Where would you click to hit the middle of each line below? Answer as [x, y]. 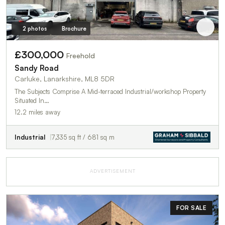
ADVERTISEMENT [113, 171]
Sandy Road [37, 68]
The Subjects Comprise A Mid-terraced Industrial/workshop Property [110, 92]
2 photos [34, 29]
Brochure [74, 29]
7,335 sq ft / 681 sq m [83, 137]
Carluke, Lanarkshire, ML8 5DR [65, 79]
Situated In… [32, 101]
